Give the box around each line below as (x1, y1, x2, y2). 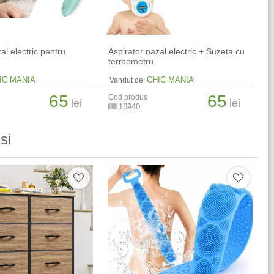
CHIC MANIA (147, 75, 194, 85)
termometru (108, 56, 154, 67)
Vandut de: (109, 76, 146, 85)
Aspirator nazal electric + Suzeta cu (108, 46, 245, 57)
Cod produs (108, 93, 148, 102)
